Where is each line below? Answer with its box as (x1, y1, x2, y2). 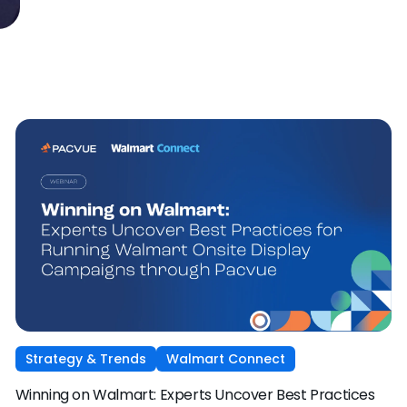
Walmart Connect (165, 349, 285, 368)
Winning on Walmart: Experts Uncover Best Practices (15, 383, 375, 405)
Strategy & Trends (25, 349, 146, 368)
